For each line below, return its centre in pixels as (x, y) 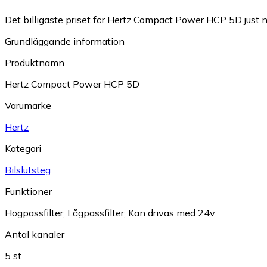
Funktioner (28, 191)
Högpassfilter (34, 212)
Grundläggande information (65, 41)
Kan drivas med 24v (172, 212)
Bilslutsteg (28, 170)
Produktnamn (35, 62)
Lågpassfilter (96, 212)
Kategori (23, 148)
